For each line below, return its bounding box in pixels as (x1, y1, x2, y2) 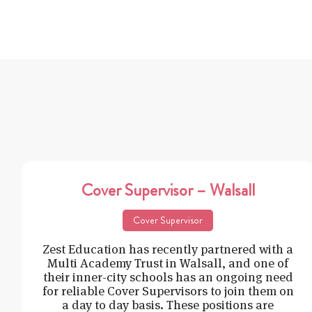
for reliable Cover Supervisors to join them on (42, 282, 294, 299)
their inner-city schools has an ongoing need (42, 268, 293, 285)
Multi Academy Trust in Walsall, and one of (47, 254, 289, 271)
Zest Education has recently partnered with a (42, 240, 294, 257)
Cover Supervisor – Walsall (81, 178, 255, 202)
